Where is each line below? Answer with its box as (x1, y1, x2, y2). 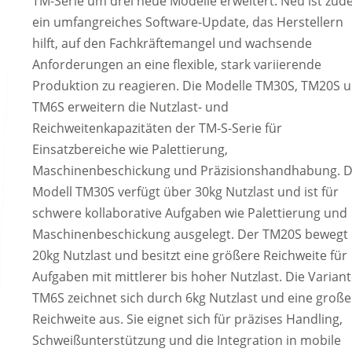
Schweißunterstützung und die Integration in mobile (32, 332, 342, 350)
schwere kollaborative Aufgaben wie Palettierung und (32, 204, 348, 222)
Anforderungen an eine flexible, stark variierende (32, 56, 322, 74)
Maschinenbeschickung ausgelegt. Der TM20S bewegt (32, 225, 349, 244)
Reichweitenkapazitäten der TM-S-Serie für (32, 119, 283, 137)
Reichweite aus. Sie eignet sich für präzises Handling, (32, 310, 343, 328)
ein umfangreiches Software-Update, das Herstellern (32, 13, 344, 31)
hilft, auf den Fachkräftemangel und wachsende (32, 35, 313, 53)
